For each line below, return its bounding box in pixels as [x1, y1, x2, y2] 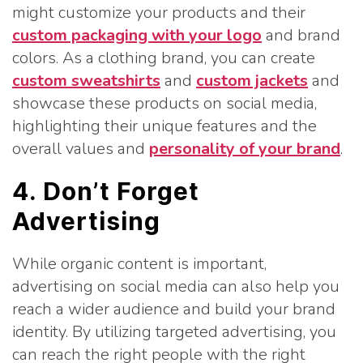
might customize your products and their [12, 2, 305, 23]
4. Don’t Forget [12, 177, 199, 206]
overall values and [12, 138, 149, 160]
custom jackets [196, 70, 308, 92]
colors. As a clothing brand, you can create [12, 47, 315, 69]
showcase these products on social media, [12, 92, 317, 114]
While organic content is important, [12, 253, 267, 275]
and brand [262, 24, 340, 46]
